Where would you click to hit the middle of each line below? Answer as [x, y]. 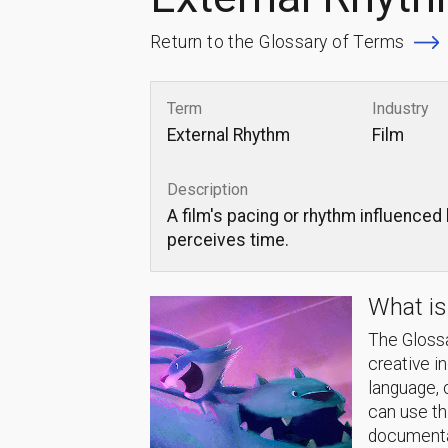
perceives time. [228, 240]
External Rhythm [228, 135]
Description [207, 190]
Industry [401, 108]
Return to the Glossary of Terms [277, 42]
